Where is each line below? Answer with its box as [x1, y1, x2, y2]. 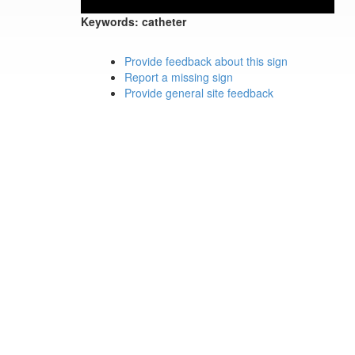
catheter [142, 13, 186, 29]
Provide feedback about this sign [124, 53, 288, 69]
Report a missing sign [124, 69, 233, 85]
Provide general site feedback [124, 85, 273, 101]
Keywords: [81, 13, 139, 29]
